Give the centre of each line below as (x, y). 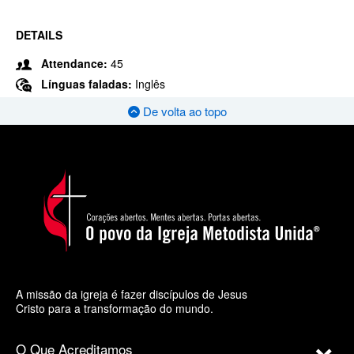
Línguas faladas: (88, 84)
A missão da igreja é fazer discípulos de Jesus (132, 294)
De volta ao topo (183, 111)
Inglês (150, 84)
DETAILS (39, 35)
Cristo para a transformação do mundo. (115, 308)
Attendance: (74, 63)
